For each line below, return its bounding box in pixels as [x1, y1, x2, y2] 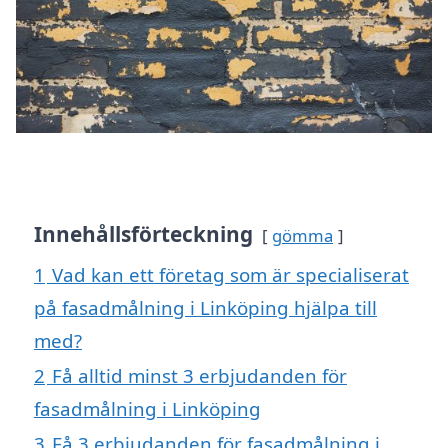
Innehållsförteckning [34, 220, 253, 249]
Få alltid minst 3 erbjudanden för [52, 363, 347, 389]
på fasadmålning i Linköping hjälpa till [34, 295, 377, 321]
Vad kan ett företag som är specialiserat [52, 262, 409, 288]
